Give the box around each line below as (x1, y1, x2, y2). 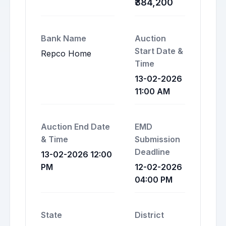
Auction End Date (41, 122, 110, 132)
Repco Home (41, 48, 91, 59)
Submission (135, 134, 180, 144)
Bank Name (41, 33, 86, 43)
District (135, 210, 164, 220)
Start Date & (135, 46, 183, 56)
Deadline (135, 147, 170, 157)
